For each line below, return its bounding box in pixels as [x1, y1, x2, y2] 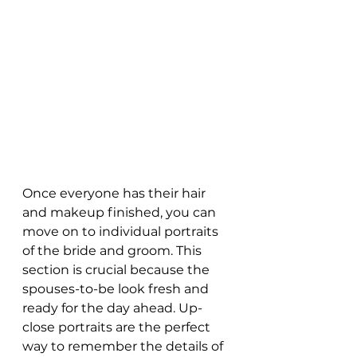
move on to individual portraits [22, 224, 222, 240]
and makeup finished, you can [22, 205, 219, 221]
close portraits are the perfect [22, 320, 214, 335]
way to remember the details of [22, 339, 226, 355]
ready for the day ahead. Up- [22, 300, 202, 316]
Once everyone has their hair [22, 186, 209, 202]
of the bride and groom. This [22, 243, 205, 259]
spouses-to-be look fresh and [22, 281, 212, 297]
